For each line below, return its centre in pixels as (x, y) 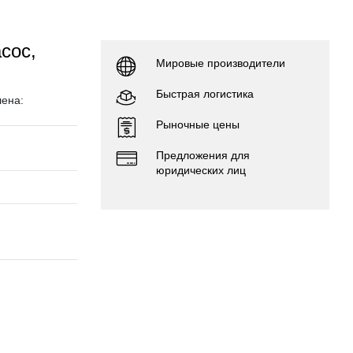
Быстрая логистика (205, 94)
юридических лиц (201, 170)
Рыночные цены (198, 124)
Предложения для (203, 155)
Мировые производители (221, 63)
